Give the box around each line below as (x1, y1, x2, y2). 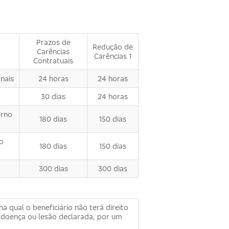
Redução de (93, 42, 133, 52)
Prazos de (36, 38, 71, 47)
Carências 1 (94, 52, 131, 61)
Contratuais (33, 56, 73, 65)
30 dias (41, 92, 65, 101)
